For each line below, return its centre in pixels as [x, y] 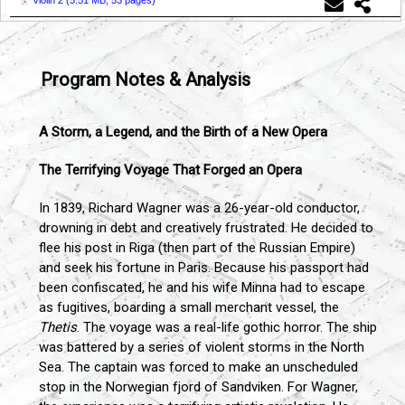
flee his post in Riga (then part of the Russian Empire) [197, 248]
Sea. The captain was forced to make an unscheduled [198, 367]
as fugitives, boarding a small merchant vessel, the [189, 308]
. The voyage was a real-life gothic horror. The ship [227, 328]
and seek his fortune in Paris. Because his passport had [204, 268]
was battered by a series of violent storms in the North [202, 348]
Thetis [58, 328]
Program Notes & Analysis [146, 80]
